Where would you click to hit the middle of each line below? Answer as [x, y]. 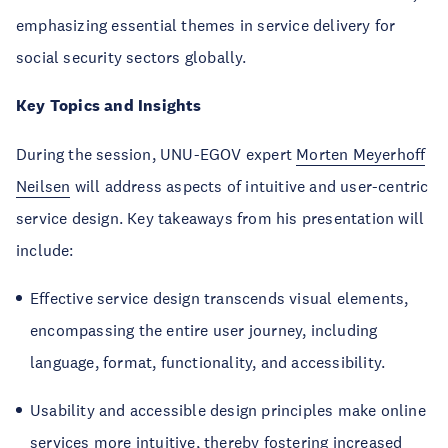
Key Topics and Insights [109, 106]
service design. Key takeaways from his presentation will [220, 218]
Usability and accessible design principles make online [228, 410]
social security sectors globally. [131, 57]
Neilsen [43, 186]
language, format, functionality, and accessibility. [208, 362]
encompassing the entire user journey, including [204, 330]
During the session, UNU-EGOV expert [156, 154]
